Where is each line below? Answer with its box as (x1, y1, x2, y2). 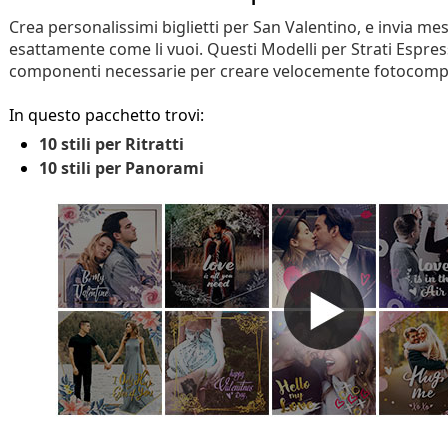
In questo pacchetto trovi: (9, 104, 204, 126)
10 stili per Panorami (39, 157, 204, 179)
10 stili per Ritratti (39, 133, 184, 155)
